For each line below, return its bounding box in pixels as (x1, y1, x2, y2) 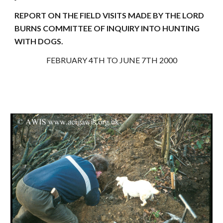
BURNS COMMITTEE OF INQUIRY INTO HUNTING (14, 23, 200, 33)
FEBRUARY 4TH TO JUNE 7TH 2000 (46, 55, 177, 65)
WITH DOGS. (14, 36, 64, 46)
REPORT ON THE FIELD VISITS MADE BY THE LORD (14, 10, 205, 20)
